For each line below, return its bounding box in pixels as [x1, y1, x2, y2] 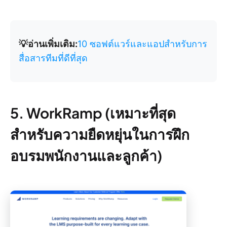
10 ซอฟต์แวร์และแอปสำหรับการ [78, 38, 207, 49]
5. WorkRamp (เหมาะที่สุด [10, 103, 176, 122]
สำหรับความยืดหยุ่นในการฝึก [10, 125, 190, 143]
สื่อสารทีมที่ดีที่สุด [19, 52, 88, 63]
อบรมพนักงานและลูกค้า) [10, 146, 162, 164]
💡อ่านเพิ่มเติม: [19, 38, 78, 49]
